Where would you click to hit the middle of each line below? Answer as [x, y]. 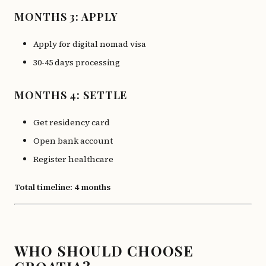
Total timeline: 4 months [62, 187]
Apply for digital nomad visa [90, 44]
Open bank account [73, 141]
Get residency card [72, 122]
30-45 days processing [77, 62]
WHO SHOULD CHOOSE [104, 251]
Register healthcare [73, 159]
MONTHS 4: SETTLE [71, 95]
